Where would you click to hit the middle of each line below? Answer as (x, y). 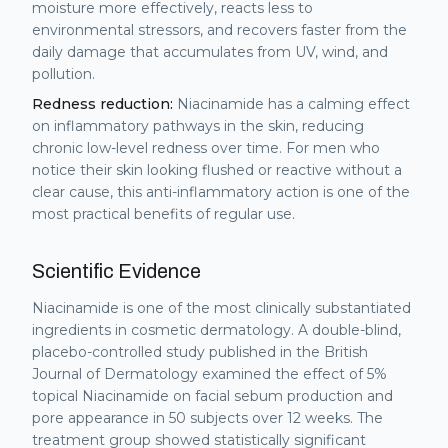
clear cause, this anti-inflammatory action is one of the (221, 192)
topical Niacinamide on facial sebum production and (212, 396)
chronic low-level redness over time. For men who (206, 148)
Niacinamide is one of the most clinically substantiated (221, 308)
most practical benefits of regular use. (163, 214)
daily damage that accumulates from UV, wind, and (210, 52)
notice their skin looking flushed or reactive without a (217, 170)
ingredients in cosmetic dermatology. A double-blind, (216, 330)
